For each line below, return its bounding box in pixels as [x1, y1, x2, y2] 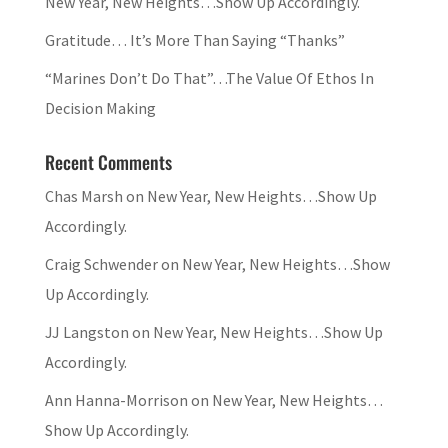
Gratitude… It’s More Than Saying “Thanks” [44, 29, 345, 50]
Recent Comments [44, 148, 172, 175]
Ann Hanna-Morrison [44, 389, 188, 410]
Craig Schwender [44, 253, 158, 274]
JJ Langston [44, 321, 129, 342]
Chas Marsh [44, 185, 123, 206]
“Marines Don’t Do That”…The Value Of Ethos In [44, 67, 374, 88]
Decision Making [44, 97, 156, 118]
